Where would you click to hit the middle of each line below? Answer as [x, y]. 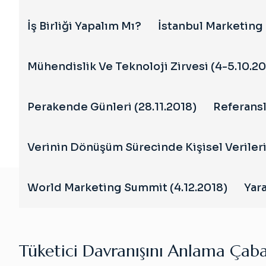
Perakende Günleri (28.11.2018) [112, 107]
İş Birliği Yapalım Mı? [84, 26]
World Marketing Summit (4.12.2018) [127, 188]
